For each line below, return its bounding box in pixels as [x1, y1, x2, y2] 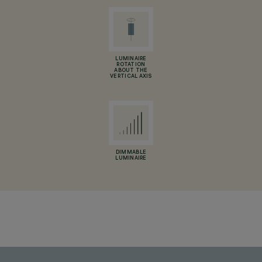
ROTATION [116, 62, 146, 68]
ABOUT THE [114, 68, 148, 74]
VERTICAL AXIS [110, 74, 152, 80]
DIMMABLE [115, 150, 147, 156]
